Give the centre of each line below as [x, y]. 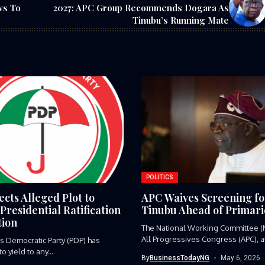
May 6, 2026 [240, 258]
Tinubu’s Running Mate [181, 20]
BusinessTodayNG [180, 258]
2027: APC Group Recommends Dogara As [141, 7]
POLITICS [160, 177]
